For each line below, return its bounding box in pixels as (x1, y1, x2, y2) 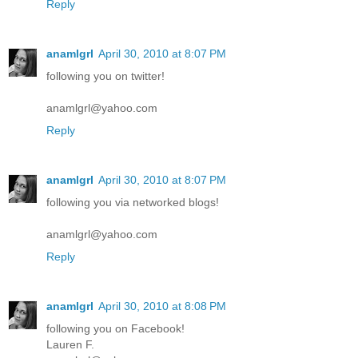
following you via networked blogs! (46, 195, 219, 209)
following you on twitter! (46, 69, 165, 82)
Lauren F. (46, 337, 94, 351)
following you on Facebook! (46, 321, 185, 335)
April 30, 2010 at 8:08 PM (98, 299, 226, 312)
